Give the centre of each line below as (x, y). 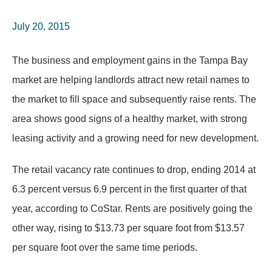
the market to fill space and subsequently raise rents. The (134, 99)
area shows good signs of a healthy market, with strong (130, 119)
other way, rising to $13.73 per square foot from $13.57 (128, 228)
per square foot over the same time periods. (105, 247)
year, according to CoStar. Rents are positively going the (132, 209)
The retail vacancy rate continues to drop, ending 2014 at (134, 170)
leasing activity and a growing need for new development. (135, 138)
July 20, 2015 (41, 26)
